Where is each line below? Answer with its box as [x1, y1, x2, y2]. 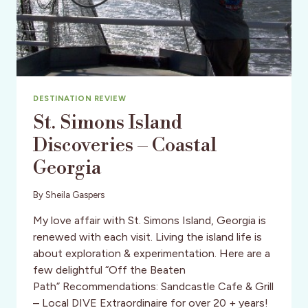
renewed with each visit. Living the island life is [33, 230, 262, 243]
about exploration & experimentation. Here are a [33, 246, 270, 260]
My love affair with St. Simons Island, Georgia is [33, 213, 266, 227]
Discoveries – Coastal [33, 133, 217, 157]
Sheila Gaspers [45, 189, 105, 200]
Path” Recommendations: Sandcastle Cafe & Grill [33, 279, 274, 293]
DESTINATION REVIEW [33, 93, 126, 103]
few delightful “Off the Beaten [33, 263, 186, 276]
